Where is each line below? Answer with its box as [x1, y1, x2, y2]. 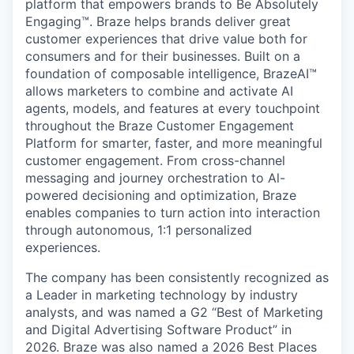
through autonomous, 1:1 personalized [25, 222, 252, 238]
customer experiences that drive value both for [25, 31, 307, 47]
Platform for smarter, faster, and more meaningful [25, 135, 322, 151]
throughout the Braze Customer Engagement [25, 118, 294, 134]
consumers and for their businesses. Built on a [25, 48, 300, 64]
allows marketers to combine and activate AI [25, 83, 293, 99]
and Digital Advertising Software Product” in [25, 322, 292, 337]
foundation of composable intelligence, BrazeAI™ [25, 66, 317, 81]
